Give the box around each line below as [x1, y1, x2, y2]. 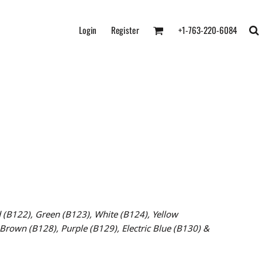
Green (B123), [35, 208, 94, 220]
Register [111, 23, 139, 37]
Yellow [152, 208, 178, 220]
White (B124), [94, 208, 152, 220]
